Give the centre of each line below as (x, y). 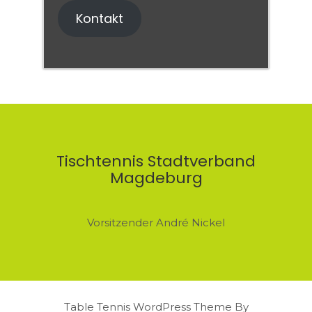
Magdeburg (156, 178)
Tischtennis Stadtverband (156, 161)
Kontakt (99, 18)
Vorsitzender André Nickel (156, 223)
